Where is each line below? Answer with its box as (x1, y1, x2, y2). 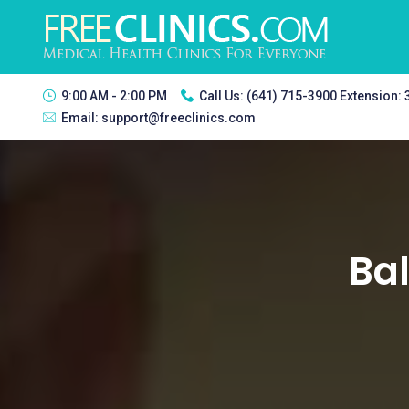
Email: (61, 110, 101, 125)
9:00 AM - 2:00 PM (61, 89, 167, 103)
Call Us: (199, 89, 246, 103)
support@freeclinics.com (101, 110, 256, 125)
